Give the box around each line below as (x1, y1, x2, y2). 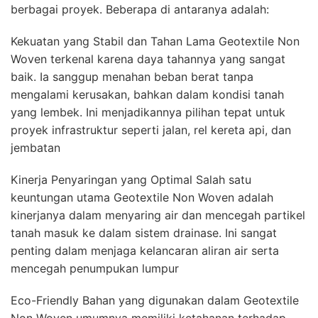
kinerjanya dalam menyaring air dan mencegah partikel (11, 207, 305, 222)
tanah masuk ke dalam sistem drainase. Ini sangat (11, 225, 277, 240)
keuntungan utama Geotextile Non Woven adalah (11, 190, 273, 204)
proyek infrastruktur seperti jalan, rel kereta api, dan (11, 122, 291, 137)
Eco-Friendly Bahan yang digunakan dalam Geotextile (11, 292, 299, 307)
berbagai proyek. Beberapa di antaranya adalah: (11, 1, 269, 16)
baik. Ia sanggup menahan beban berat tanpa (11, 69, 253, 84)
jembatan (11, 140, 60, 155)
